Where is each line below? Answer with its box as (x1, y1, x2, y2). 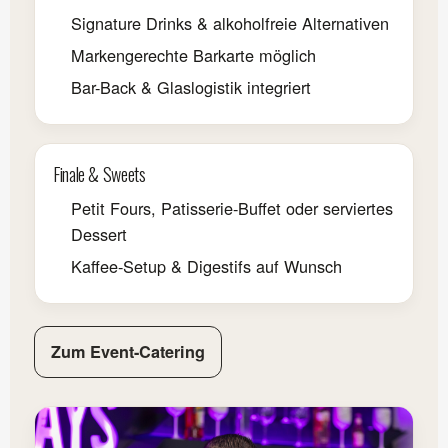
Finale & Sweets (53, 160, 146, 187)
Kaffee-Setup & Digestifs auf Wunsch (71, 253, 342, 278)
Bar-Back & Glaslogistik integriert (71, 74, 311, 99)
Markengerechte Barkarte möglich (71, 42, 316, 67)
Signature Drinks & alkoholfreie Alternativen (71, 10, 389, 35)
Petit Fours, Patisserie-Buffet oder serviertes (71, 195, 393, 220)
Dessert (71, 221, 127, 246)
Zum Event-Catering (51, 339, 205, 363)
